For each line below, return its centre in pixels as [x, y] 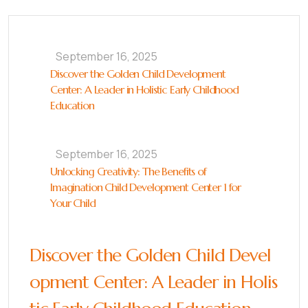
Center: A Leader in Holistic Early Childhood [144, 89]
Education [72, 105]
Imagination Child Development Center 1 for [146, 187]
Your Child [73, 203]
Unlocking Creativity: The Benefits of [128, 171]
